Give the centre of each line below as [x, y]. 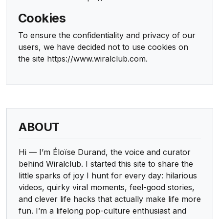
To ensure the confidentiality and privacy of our [107, 35]
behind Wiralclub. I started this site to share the [106, 164]
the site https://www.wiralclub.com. [83, 59]
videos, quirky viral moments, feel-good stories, [107, 187]
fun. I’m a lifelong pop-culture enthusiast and [102, 211]
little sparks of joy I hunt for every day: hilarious [108, 175]
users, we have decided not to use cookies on [103, 47]
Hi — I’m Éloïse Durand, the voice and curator [105, 152]
